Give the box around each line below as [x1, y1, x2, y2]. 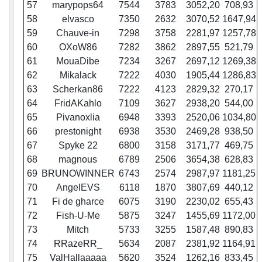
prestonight [54, 126, 101, 137]
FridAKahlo [54, 98, 102, 109]
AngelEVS [56, 182, 100, 193]
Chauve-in [56, 28, 99, 39]
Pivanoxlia [56, 112, 100, 123]
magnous [58, 154, 97, 165]
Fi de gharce [51, 196, 104, 207]
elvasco [61, 14, 94, 25]
